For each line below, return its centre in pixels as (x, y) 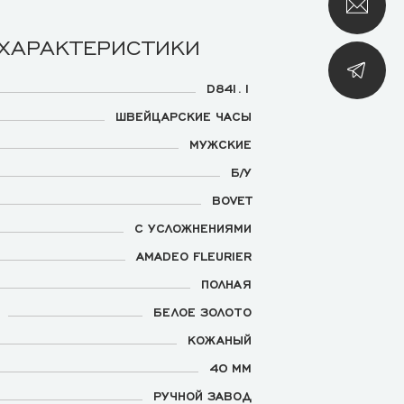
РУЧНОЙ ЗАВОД (202, 395)
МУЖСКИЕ (220, 143)
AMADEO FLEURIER (194, 255)
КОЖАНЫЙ (220, 339)
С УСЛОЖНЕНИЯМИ (193, 227)
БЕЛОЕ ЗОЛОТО (202, 311)
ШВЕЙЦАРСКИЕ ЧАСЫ (184, 115)
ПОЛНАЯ (226, 283)
